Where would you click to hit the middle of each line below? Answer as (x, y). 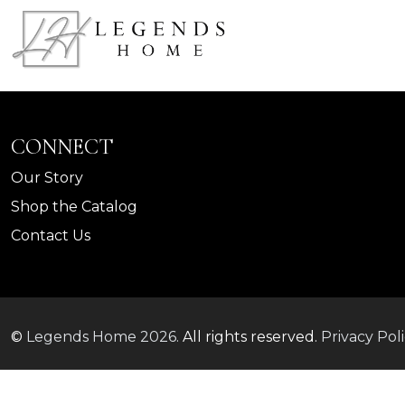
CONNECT (62, 147)
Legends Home (83, 337)
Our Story (47, 178)
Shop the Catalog (74, 207)
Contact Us (51, 236)
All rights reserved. (250, 337)
